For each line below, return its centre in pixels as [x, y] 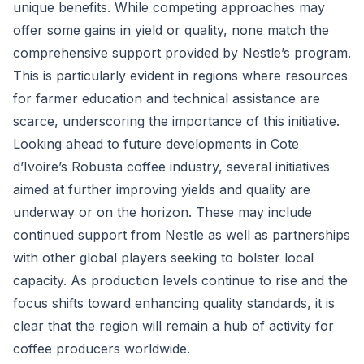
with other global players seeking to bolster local [163, 258]
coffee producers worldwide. [102, 349]
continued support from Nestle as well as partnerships [182, 235]
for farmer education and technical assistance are [167, 98]
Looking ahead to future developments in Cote [156, 144]
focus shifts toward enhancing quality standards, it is [174, 303]
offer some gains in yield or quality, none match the [171, 30]
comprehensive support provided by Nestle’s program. [182, 53]
